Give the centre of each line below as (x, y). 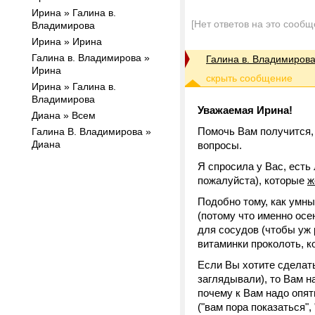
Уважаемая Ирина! (245, 110)
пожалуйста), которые (252, 180)
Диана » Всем (64, 115)
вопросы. (220, 145)
